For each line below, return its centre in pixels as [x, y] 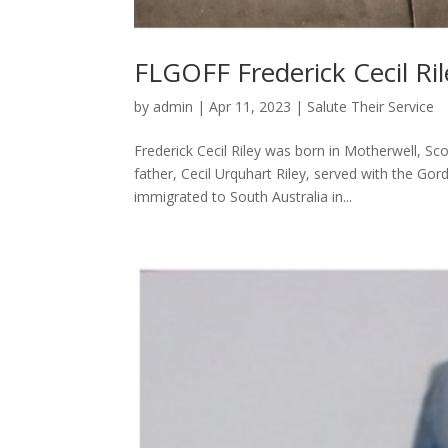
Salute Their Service [371, 107]
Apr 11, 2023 [250, 107]
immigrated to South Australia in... [243, 197]
